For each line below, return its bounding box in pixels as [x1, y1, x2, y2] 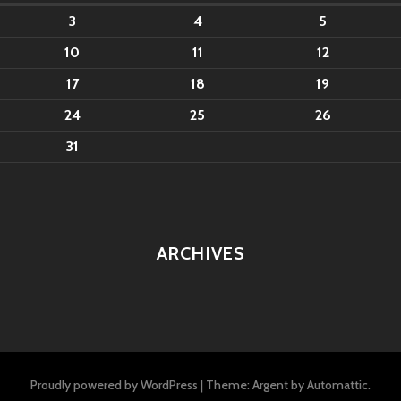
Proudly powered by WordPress [30, 376, 198, 393]
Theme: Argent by [206, 376, 307, 393]
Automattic [307, 376, 368, 393]
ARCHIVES [156, 243, 245, 265]
